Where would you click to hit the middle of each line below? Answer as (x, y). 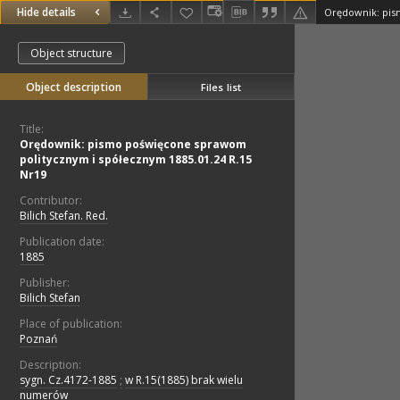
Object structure (71, 54)
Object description (74, 87)
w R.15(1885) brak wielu (184, 380)
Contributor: (51, 201)
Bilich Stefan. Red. (64, 216)
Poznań (38, 339)
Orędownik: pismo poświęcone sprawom (133, 145)
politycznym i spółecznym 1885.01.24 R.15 (136, 160)
